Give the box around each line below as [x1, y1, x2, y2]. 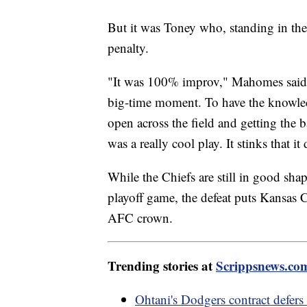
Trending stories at [108, 256, 216, 275]
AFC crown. [108, 209, 173, 227]
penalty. [108, 39, 153, 57]
